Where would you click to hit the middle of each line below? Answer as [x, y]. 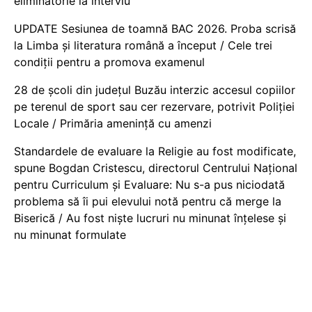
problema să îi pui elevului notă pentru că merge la [148, 201]
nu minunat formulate [70, 235]
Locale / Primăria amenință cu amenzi [113, 123]
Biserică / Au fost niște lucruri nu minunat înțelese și [150, 218]
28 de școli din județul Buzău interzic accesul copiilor [155, 90]
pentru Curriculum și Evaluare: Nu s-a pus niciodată [149, 185]
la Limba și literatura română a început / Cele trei [143, 45]
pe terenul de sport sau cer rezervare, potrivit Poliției [154, 107]
